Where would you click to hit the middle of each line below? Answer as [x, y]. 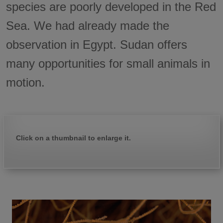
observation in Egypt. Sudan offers [97, 44]
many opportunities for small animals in [108, 63]
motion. [26, 82]
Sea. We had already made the [88, 25]
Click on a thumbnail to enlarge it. [73, 138]
